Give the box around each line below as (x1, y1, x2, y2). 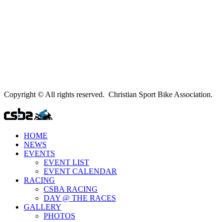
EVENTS (24, 149, 55, 158)
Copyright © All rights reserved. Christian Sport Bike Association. (4, 90, 213, 99)
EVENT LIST (44, 158, 89, 166)
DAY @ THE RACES (44, 193, 116, 202)
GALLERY (24, 202, 61, 211)
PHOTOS (44, 211, 75, 220)
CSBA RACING (44, 184, 98, 193)
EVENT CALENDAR (44, 166, 117, 175)
